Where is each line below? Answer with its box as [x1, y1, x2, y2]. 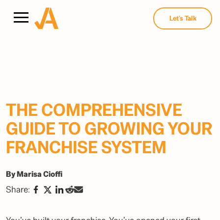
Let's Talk [169, 14, 196, 23]
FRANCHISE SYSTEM [6, 136, 166, 159]
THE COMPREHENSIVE [6, 99, 182, 121]
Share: [6, 184, 30, 195]
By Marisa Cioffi [6, 169, 62, 180]
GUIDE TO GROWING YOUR [6, 117, 212, 140]
